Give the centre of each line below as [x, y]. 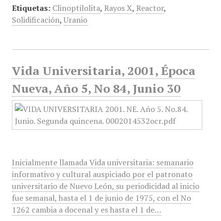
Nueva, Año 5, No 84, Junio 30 [96, 88]
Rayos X [118, 8]
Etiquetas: [31, 8]
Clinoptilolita [76, 8]
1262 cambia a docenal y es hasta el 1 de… [86, 210]
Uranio [75, 20]
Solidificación [36, 20]
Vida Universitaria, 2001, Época [103, 71]
